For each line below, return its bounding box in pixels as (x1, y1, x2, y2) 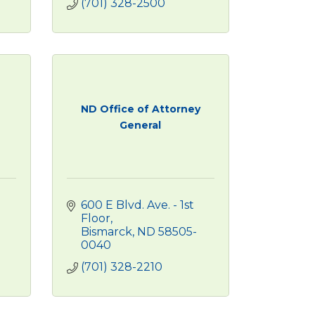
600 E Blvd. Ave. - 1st (80, 198, 194, 212)
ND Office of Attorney (80, 102, 200, 115)
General (120, 118, 162, 131)
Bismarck (80, 225, 132, 238)
